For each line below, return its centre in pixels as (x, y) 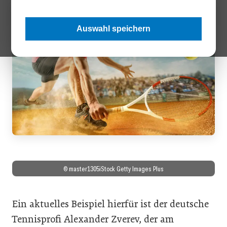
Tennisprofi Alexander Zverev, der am (93, 219)
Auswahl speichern (113, 29)
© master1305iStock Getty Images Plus (113, 168)
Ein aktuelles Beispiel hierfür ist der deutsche (110, 204)
